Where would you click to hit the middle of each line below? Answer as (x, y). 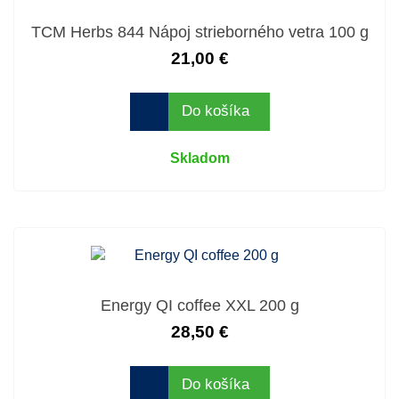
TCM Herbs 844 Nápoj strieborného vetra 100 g (199, 32)
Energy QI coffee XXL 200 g (199, 305)
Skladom (199, 158)
